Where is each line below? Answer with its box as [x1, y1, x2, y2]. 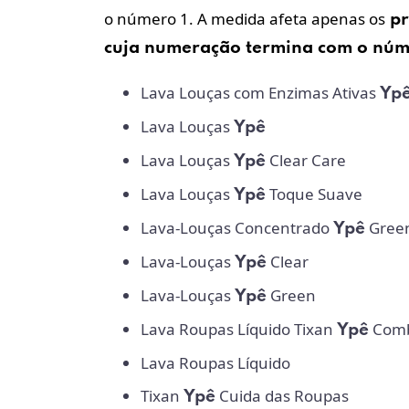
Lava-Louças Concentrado [141, 216, 333, 238]
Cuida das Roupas [215, 384, 349, 406]
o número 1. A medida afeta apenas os [104, 7, 385, 29]
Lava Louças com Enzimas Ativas [141, 81, 380, 103]
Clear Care [266, 149, 346, 171]
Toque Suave [266, 183, 362, 204]
